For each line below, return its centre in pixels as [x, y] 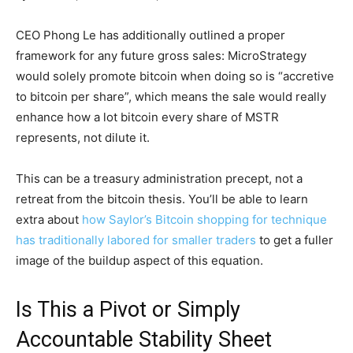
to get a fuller [295, 240]
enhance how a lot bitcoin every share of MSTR [147, 117]
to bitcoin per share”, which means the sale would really [171, 97]
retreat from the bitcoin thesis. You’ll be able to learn [162, 199]
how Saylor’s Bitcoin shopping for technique [204, 220]
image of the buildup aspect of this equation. [139, 261]
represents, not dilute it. [83, 138]
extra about [49, 220]
